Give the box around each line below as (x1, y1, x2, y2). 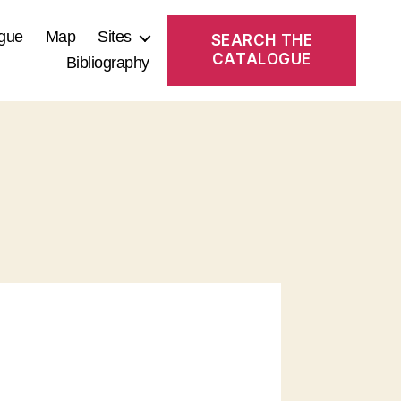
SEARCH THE (210, 31, 313, 50)
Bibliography (65, 54, 149, 73)
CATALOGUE (211, 50, 311, 69)
